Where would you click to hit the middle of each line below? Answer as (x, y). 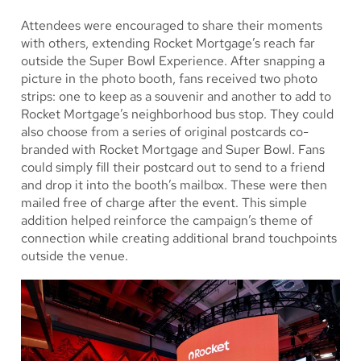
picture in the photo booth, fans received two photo (169, 78)
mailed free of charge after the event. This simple (164, 202)
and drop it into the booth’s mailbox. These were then (174, 185)
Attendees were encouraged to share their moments (172, 25)
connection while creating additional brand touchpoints (179, 238)
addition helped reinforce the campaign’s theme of (167, 220)
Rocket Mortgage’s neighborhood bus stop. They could (177, 114)
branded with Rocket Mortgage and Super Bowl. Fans (173, 149)
